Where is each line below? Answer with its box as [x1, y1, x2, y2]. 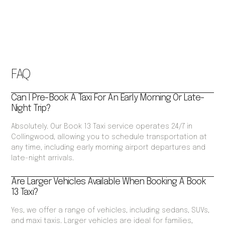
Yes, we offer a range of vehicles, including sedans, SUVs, [11, 207, 210, 214]
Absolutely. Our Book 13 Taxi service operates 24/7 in [11, 123, 193, 131]
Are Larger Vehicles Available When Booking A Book [11, 177, 206, 187]
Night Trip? [11, 104, 51, 114]
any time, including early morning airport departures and [11, 144, 206, 152]
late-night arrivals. [11, 155, 74, 162]
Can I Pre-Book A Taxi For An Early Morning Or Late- [11, 93, 205, 103]
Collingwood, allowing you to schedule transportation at [11, 134, 207, 141]
